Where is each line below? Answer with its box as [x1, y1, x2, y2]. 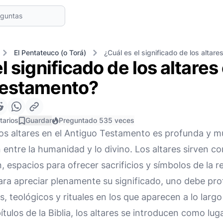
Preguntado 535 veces [59, 116, 134, 124]
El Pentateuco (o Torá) [14, 48, 86, 57]
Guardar [25, 116, 52, 124]
